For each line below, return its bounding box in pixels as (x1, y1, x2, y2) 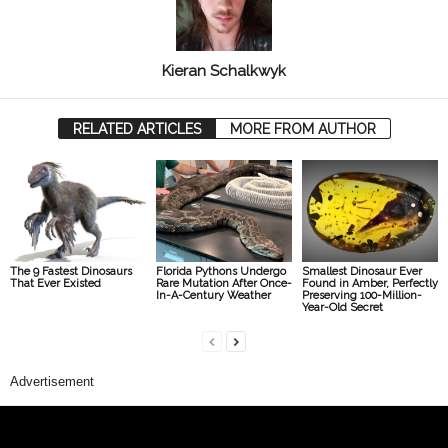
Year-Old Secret (301, 300, 383, 314)
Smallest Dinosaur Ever (301, 264, 422, 278)
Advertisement (10, 373, 94, 389)
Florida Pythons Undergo (155, 264, 286, 278)
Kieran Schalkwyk (162, 62, 286, 81)
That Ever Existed (10, 276, 101, 290)
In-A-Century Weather (155, 288, 271, 302)
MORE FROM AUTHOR (229, 121, 376, 138)
